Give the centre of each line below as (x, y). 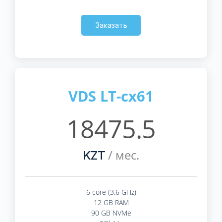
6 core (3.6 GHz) (111, 192)
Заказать (111, 25)
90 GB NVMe (111, 213)
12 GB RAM (111, 202)
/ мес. (122, 155)
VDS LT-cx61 (111, 96)
